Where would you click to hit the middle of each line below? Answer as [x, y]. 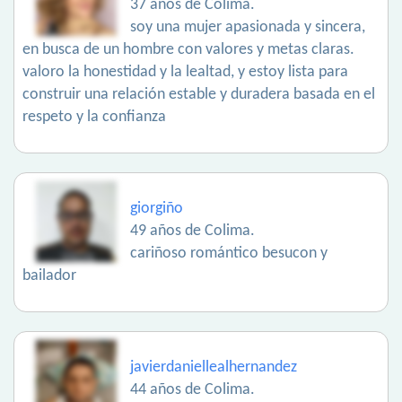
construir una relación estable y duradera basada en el [199, 95]
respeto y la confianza [94, 118]
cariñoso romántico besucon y [229, 254]
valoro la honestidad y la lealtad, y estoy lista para [185, 73]
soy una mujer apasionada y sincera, [248, 28]
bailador [49, 276]
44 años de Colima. [192, 390]
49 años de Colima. [192, 232]
